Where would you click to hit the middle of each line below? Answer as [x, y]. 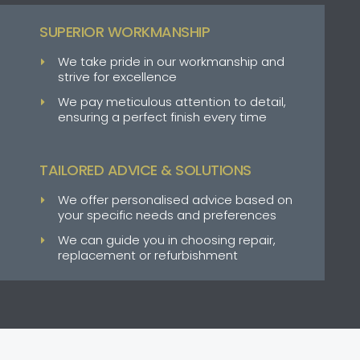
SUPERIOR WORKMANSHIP [125, 32]
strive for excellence [117, 77]
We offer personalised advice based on [175, 199]
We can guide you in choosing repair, [166, 239]
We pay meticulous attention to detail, [172, 102]
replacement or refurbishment [147, 255]
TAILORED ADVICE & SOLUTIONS [145, 170]
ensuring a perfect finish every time [162, 117]
